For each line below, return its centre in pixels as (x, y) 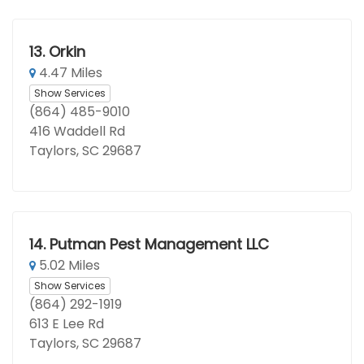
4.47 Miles (69, 73)
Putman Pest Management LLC (159, 244)
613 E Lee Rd (67, 324)
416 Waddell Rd (77, 131)
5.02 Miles (68, 265)
